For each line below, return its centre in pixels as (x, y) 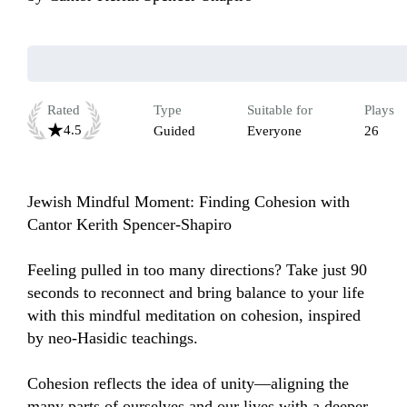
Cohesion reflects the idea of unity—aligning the (188, 384)
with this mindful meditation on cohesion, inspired (194, 316)
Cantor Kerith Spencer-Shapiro (129, 225)
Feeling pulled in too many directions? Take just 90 (197, 270)
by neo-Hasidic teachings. (113, 338)
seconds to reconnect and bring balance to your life (196, 293)
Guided (174, 131)
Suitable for (280, 110)
